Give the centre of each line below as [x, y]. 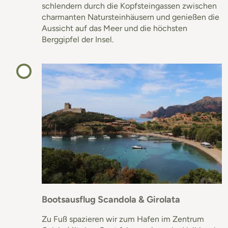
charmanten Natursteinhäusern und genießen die [131, 17]
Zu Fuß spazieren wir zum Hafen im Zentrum [123, 219]
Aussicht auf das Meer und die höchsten [115, 28]
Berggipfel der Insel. [78, 39]
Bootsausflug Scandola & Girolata [111, 199]
